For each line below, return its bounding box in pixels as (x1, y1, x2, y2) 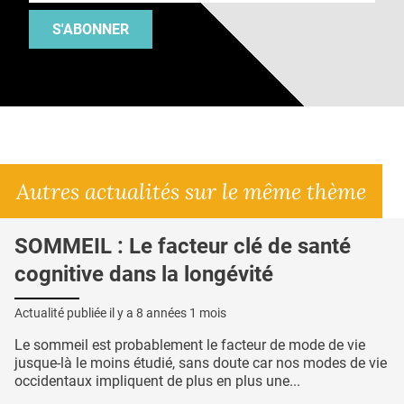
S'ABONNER (52, 20, 129, 38)
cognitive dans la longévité (14, 261, 273, 287)
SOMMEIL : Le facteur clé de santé (14, 233, 351, 259)
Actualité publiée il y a (14, 305, 136, 320)
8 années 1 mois (136, 305, 226, 320)
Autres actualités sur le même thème (16, 176, 366, 206)
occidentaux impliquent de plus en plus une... (14, 372, 300, 390)
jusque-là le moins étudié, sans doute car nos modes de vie (14, 353, 387, 372)
